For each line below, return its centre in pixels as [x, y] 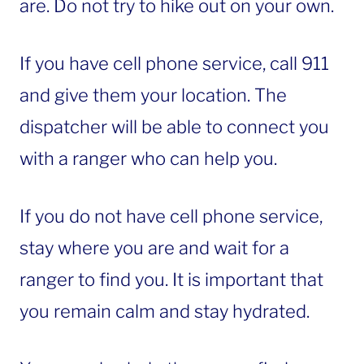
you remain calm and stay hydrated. [165, 311]
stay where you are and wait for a [154, 247]
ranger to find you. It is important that [171, 279]
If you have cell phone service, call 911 [174, 63]
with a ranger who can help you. [148, 158]
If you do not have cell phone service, [171, 216]
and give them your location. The [153, 95]
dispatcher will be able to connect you [174, 126]
